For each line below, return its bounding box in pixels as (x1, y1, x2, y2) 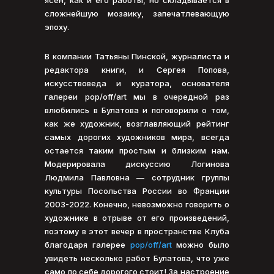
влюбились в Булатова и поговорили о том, (45, 105, 229, 115)
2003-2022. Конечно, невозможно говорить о (45, 199, 229, 209)
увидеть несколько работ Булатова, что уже (45, 253, 229, 263)
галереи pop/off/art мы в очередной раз (45, 91, 229, 102)
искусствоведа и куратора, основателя (45, 78, 229, 88)
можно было (171, 239, 229, 250)
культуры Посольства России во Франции (45, 185, 229, 196)
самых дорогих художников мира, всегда (45, 131, 229, 142)
